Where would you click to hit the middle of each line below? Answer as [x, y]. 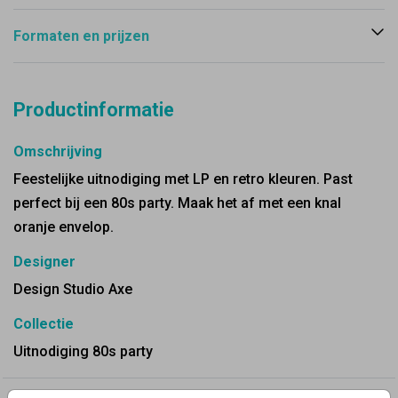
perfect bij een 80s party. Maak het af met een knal [177, 203]
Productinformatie [94, 110]
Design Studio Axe [73, 289]
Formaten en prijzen [81, 36]
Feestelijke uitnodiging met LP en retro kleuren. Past [183, 179]
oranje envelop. [64, 227]
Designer [44, 262]
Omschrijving [58, 151]
